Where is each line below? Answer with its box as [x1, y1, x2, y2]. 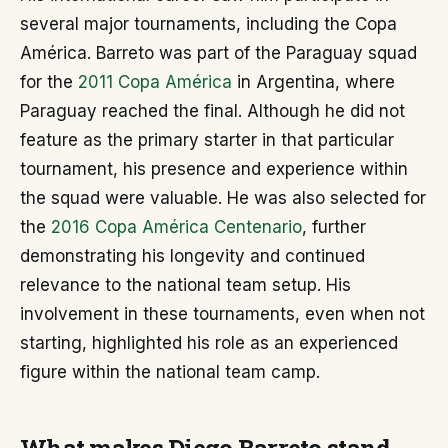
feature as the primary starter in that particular [20, 130, 394, 150]
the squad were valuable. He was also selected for [20, 188, 426, 208]
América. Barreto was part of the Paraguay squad [20, 43, 417, 63]
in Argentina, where [232, 72, 395, 92]
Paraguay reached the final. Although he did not [20, 101, 405, 121]
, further [302, 217, 366, 237]
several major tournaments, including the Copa [20, 14, 397, 34]
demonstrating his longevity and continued [20, 246, 365, 266]
